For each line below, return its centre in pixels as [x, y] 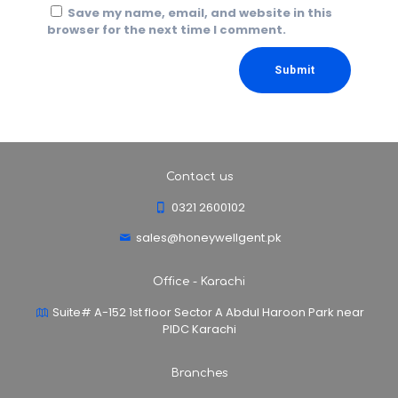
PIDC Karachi [199, 329]
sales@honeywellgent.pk [207, 238]
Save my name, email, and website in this [200, 13]
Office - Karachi [199, 282]
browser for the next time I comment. [167, 30]
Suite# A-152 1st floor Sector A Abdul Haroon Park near [207, 312]
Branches [199, 373]
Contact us [199, 177]
